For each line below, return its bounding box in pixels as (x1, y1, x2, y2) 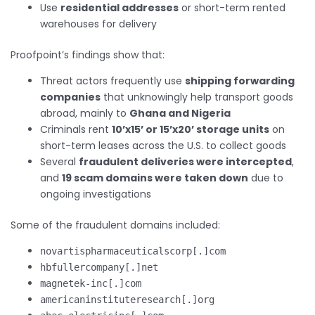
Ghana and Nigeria (129, 106, 231, 121)
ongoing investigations (40, 187, 151, 202)
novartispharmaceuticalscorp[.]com (40, 245, 226, 257)
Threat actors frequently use (40, 74, 185, 89)
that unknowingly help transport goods (101, 90, 293, 105)
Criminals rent (40, 122, 112, 137)
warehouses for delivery (40, 17, 157, 32)
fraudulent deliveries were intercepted (79, 155, 292, 169)
